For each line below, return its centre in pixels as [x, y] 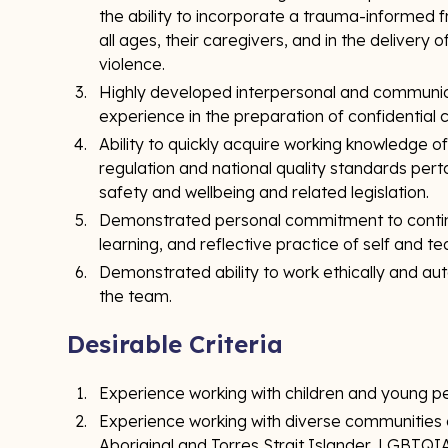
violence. [132, 64]
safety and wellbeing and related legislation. [264, 192]
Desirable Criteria [182, 344]
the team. [136, 296]
